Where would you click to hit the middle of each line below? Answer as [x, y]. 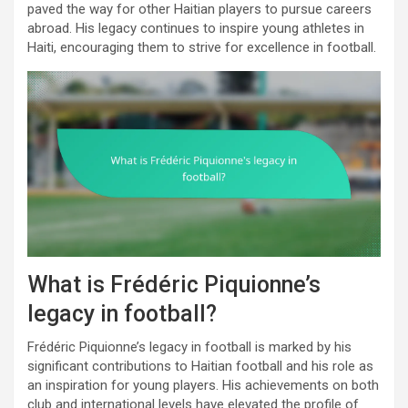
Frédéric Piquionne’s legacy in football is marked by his [189, 347]
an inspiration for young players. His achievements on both [203, 386]
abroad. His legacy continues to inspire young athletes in [196, 29]
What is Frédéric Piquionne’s [174, 285]
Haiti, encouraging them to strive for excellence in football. [202, 48]
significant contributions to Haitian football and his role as [200, 367]
